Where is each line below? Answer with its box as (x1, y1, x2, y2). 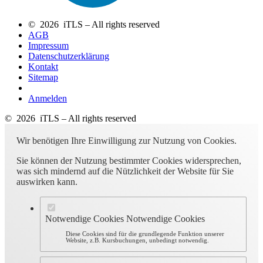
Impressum (28, 41, 69, 51)
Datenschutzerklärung (28, 51, 109, 62)
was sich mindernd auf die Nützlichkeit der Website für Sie (16, 166, 234, 177)
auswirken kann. (16, 177, 77, 187)
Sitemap (28, 72, 58, 83)
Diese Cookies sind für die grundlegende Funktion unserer (66, 230, 225, 237)
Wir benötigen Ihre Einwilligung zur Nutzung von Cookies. (16, 136, 237, 146)
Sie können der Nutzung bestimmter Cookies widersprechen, (16, 156, 241, 166)
